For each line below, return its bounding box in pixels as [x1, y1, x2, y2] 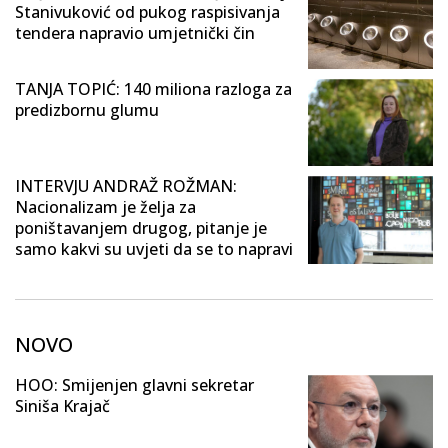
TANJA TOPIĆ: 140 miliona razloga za [15, 77, 292, 100]
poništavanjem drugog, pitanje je [15, 217, 267, 240]
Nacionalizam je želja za [15, 196, 196, 219]
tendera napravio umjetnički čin [15, 21, 255, 44]
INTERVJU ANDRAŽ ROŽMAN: [15, 175, 237, 198]
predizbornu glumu [15, 98, 159, 121]
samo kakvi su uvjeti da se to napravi [15, 238, 293, 261]
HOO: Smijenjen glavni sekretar [15, 374, 254, 397]
